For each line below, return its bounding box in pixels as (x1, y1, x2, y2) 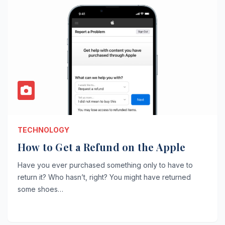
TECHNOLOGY (18, 125, 69, 134)
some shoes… (18, 184, 63, 193)
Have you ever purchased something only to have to (18, 160, 193, 169)
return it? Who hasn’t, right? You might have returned (18, 172, 191, 181)
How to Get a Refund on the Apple (18, 140, 186, 154)
